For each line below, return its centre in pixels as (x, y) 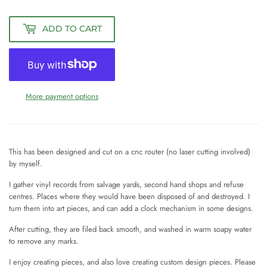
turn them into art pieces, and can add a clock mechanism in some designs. (131, 208)
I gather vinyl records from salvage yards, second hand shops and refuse (126, 184)
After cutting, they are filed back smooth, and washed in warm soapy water (130, 229)
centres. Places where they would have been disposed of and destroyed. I (129, 196)
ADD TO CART (72, 29)
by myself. (26, 163)
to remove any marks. (44, 241)
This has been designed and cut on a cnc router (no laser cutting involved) (130, 151)
